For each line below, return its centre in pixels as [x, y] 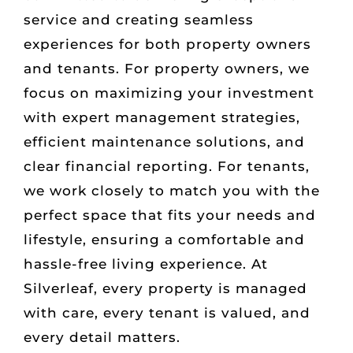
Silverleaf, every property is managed [165, 288]
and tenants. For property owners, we [167, 68]
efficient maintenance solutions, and [164, 141]
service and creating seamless [139, 19]
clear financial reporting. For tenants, [167, 166]
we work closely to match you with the [172, 190]
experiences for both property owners [167, 44]
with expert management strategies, [162, 117]
